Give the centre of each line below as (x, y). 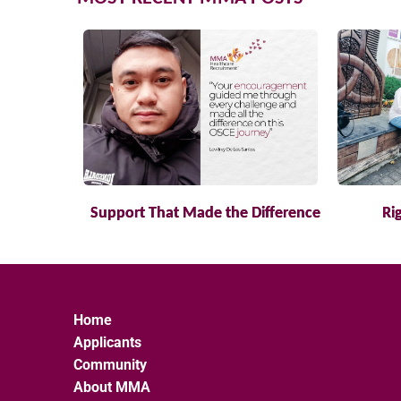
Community (111, 365)
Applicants (108, 343)
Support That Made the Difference (205, 213)
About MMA (112, 388)
